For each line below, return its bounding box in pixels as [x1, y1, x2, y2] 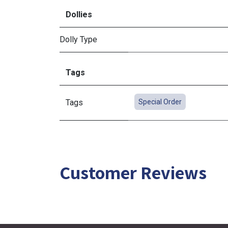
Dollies [66, 10, 92, 19]
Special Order [138, 98, 182, 106]
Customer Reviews [60, 160, 207, 184]
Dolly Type [60, 35, 97, 44]
